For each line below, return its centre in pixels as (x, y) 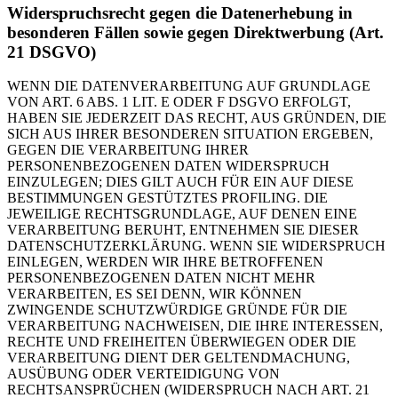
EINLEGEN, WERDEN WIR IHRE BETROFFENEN (165, 262)
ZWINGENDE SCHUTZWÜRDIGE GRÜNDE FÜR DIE (177, 310)
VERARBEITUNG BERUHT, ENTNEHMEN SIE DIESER (183, 230)
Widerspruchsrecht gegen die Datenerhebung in (180, 12)
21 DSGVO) (52, 52)
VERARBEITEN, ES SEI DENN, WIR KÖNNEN (155, 294)
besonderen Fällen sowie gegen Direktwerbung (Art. (195, 32)
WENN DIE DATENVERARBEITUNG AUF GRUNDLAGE (189, 86)
